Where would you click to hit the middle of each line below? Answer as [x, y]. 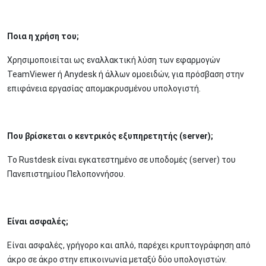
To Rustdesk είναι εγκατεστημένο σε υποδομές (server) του [121, 159]
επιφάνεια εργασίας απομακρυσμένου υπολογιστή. [104, 88]
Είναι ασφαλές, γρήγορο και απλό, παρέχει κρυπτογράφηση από [129, 245]
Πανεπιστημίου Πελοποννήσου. [66, 174]
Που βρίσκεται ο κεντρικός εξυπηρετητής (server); [110, 136]
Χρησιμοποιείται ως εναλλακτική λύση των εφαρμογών [114, 60]
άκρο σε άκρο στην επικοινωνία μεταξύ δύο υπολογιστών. [117, 259]
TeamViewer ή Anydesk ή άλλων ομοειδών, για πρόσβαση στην [126, 74]
